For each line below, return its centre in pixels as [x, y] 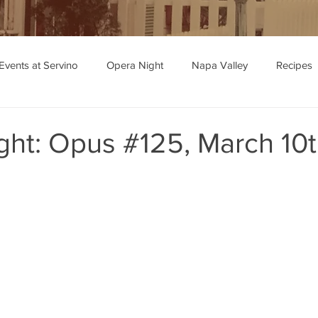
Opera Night [135, 65]
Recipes [294, 65]
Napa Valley [220, 65]
